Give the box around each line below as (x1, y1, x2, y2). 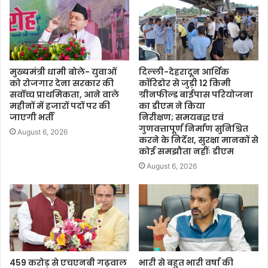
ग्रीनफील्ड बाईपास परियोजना (139, 88, 253, 100)
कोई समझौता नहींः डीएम (139, 145, 234, 157)
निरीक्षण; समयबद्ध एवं (139, 111, 224, 123)
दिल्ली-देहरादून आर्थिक (139, 65, 229, 78)
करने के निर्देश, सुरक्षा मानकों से (139, 133, 258, 146)
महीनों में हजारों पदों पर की (10, 99, 110, 112)
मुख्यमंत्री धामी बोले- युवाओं (10, 65, 117, 78)
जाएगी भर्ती (10, 111, 54, 123)
